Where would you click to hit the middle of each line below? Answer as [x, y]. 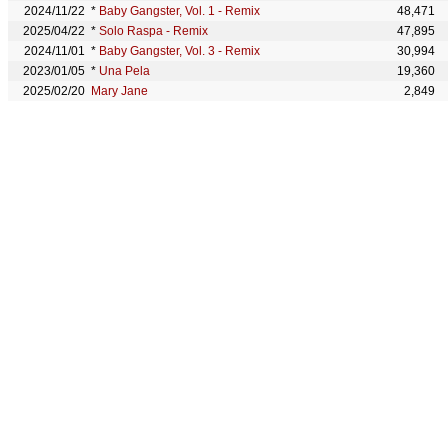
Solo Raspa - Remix [153, 31]
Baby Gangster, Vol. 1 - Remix [179, 11]
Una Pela [124, 71]
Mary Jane [119, 91]
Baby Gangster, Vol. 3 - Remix [179, 51]
